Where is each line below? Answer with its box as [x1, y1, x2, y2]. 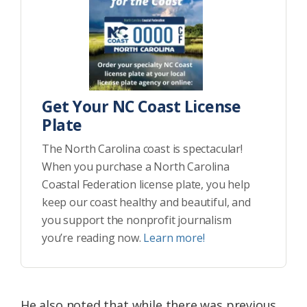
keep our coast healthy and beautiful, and [42, 195, 251, 210]
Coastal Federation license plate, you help [42, 177, 250, 193]
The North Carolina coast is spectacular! [42, 141, 243, 157]
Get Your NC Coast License [42, 95, 241, 118]
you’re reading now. [42, 230, 144, 246]
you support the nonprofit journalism [42, 212, 232, 228]
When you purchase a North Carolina [42, 159, 230, 175]
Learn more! [143, 230, 205, 246]
